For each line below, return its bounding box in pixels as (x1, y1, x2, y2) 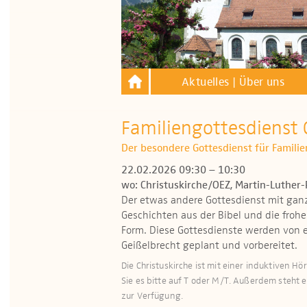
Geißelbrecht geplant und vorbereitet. (121, 241, 297, 251)
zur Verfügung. (121, 291, 184, 301)
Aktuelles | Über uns (182, 77, 284, 88)
